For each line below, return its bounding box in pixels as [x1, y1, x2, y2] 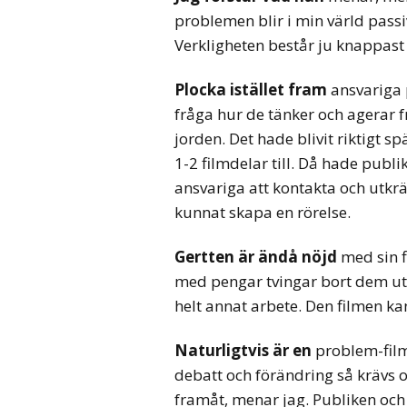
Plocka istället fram [174, 78, 327, 100]
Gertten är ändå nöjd [174, 245, 337, 267]
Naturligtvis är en [174, 339, 312, 361]
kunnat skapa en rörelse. [174, 201, 351, 223]
